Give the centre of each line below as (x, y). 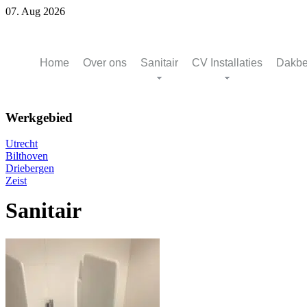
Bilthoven (27, 156)
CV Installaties (227, 63)
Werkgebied (39, 117)
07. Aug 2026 (35, 11)
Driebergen (30, 169)
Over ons (105, 63)
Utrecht (22, 144)
